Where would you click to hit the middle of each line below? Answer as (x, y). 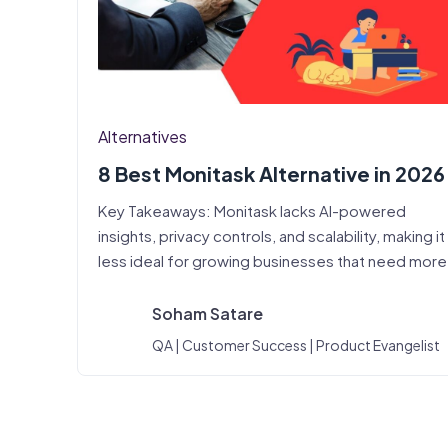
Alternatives (142, 136)
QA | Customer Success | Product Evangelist (296, 345)
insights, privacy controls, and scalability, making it (271, 235)
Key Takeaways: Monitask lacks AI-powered (252, 210)
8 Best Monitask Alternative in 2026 (271, 173)
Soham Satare (207, 313)
